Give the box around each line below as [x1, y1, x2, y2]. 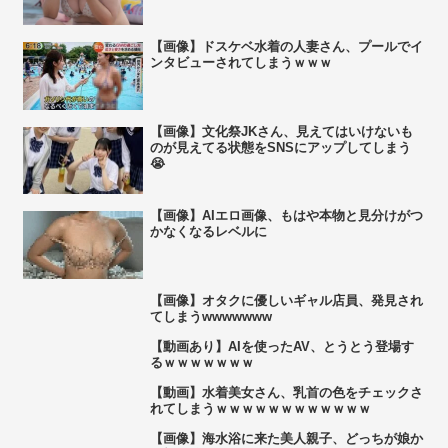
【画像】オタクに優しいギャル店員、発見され [149, 292, 423, 308]
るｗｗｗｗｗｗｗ [149, 354, 254, 370]
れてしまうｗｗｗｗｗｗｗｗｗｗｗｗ [149, 400, 371, 416]
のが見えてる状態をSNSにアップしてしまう [149, 139, 411, 155]
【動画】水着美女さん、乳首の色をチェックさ [149, 384, 423, 400]
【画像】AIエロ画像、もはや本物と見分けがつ [149, 208, 423, 224]
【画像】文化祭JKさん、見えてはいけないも [149, 123, 413, 139]
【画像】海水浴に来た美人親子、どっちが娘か [149, 430, 423, 446]
